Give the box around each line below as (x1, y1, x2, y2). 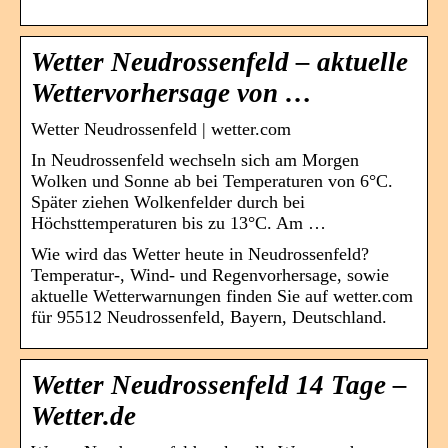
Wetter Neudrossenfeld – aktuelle (31, 46, 408, 77)
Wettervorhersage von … (31, 77, 312, 108)
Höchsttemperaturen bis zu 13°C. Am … (31, 212, 326, 233)
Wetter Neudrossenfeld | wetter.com (31, 118, 291, 139)
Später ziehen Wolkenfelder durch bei (31, 191, 305, 212)
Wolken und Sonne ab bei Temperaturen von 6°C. (31, 170, 393, 191)
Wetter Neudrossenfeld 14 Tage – (31, 369, 407, 400)
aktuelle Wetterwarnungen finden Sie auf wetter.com (31, 285, 413, 306)
